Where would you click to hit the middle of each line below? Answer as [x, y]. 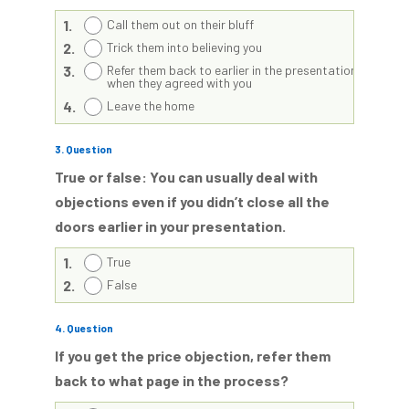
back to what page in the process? [172, 380]
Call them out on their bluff [180, 24]
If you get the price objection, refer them [193, 356]
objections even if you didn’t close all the [192, 201]
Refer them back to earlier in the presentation [232, 70]
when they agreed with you [179, 83]
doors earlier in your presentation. [170, 226]
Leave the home [151, 105]
